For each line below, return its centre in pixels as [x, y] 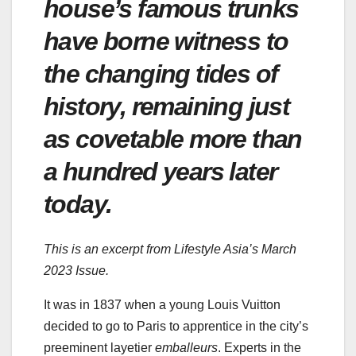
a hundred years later [161, 171]
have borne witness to [166, 41]
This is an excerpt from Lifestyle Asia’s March [170, 250]
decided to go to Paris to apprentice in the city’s [176, 327]
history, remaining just [167, 106]
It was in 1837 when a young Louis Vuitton [162, 305]
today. [81, 204]
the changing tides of [161, 74]
